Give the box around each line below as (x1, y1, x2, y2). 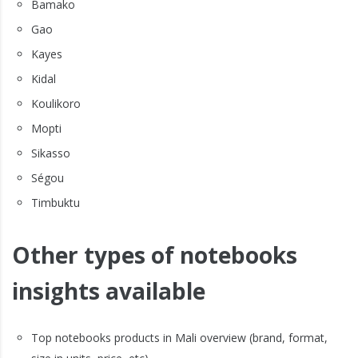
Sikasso (31, 145, 70, 161)
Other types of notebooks (12, 240, 297, 271)
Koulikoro (31, 96, 81, 112)
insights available (12, 276, 205, 307)
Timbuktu (31, 195, 80, 211)
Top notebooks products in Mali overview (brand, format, (31, 330, 328, 346)
